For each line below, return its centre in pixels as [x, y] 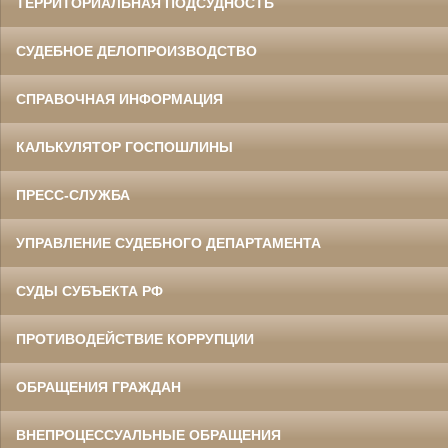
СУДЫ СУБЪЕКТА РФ [89, 290]
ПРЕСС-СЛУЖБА [73, 194]
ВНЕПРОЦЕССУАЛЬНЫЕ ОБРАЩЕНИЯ [148, 434]
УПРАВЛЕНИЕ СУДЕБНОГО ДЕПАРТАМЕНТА [168, 242]
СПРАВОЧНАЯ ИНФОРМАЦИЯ [119, 98]
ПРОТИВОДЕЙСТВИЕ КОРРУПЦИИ [135, 338]
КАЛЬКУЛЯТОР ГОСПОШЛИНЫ [124, 146]
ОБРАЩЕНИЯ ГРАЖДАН [98, 386]
